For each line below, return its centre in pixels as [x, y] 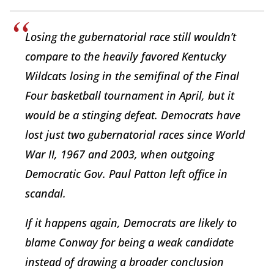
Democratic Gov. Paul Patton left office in [126, 173]
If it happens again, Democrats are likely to [131, 222]
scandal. [46, 193]
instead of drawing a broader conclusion [124, 261]
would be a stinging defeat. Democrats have [133, 115]
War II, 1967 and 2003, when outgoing [120, 154]
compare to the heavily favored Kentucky [126, 56]
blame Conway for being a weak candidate [129, 242]
